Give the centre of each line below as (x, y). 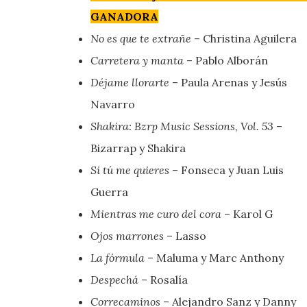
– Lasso (185, 235)
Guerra (109, 192)
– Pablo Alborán (226, 60)
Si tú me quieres (130, 170)
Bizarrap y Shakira (138, 148)
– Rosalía (164, 279)
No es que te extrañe (141, 38)
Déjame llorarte (130, 82)
